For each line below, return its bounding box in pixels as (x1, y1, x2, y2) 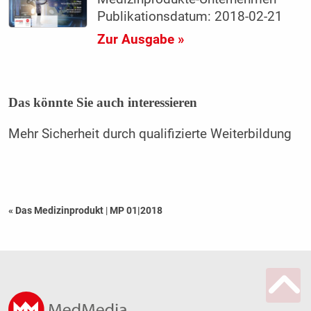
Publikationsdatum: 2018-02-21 (97, 8, 283, 24)
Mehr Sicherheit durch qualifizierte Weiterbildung (8, 126, 292, 142)
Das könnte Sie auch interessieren (8, 94, 197, 110)
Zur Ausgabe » (97, 31, 185, 47)
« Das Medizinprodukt (8, 204, 106, 216)
